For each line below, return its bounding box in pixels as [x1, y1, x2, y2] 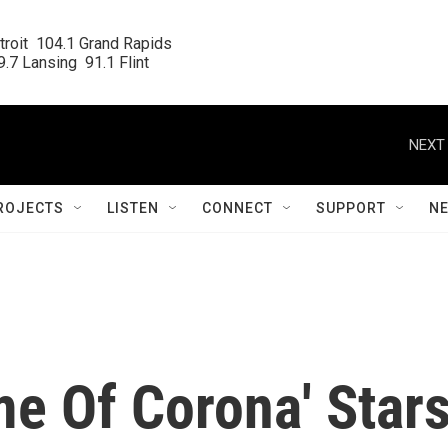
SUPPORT [316, 200, 386, 216]
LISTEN [107, 200, 159, 216]
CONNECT [202, 200, 273, 216]
